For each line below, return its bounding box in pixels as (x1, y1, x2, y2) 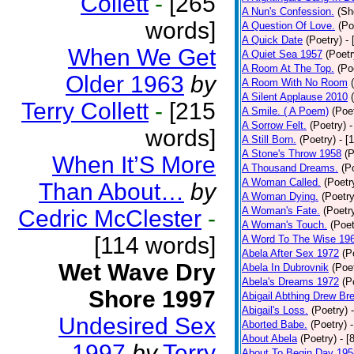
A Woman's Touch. (242, 219, 327, 231)
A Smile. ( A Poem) (242, 105, 329, 117)
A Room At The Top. (242, 62, 334, 74)
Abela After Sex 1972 (242, 247, 339, 259)
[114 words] (94, 232, 216, 258)
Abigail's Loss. (242, 304, 308, 316)
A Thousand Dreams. (242, 162, 338, 174)
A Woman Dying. (242, 190, 318, 202)
